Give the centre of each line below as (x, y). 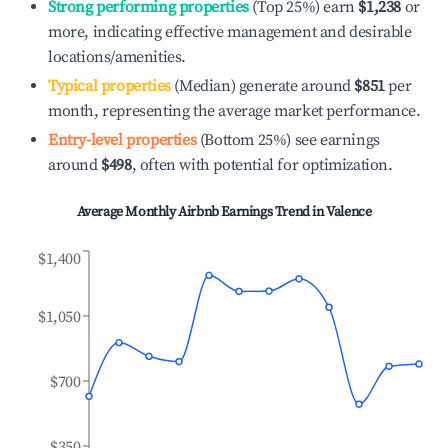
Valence (349, 212)
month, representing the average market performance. (234, 111)
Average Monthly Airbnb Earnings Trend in (201, 212)
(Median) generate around (260, 86)
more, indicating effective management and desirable (230, 32)
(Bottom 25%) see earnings (288, 140)
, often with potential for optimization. (262, 165)
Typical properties (109, 86)
